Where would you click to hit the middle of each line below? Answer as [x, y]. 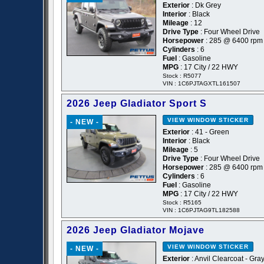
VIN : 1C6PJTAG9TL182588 [201, 210]
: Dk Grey [205, 6]
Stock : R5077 [182, 76]
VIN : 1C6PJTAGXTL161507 [202, 84]
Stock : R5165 [182, 203]
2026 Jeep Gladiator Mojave [136, 230]
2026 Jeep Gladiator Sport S [137, 104]
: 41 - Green [209, 132]
